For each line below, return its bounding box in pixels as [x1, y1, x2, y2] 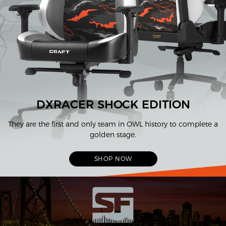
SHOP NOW [94, 155, 132, 163]
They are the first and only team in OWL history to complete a [8, 119, 218, 129]
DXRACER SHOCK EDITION [36, 97, 190, 111]
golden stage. [90, 130, 136, 139]
